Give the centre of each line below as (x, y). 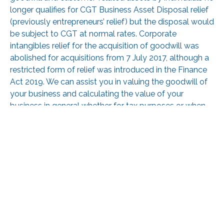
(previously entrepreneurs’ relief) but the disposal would (112, 21)
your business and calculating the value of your (97, 93)
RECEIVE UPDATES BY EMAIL (66, 163)
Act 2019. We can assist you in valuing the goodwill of (109, 81)
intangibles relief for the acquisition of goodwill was (104, 45)
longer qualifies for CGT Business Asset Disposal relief (109, 9)
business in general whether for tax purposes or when (108, 105)
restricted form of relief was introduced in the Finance (108, 69)
